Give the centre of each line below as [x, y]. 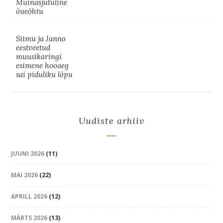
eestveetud [33, 48]
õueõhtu [30, 11]
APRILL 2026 [29, 196]
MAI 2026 [25, 175]
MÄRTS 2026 [29, 218]
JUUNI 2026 [28, 154]
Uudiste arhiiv [111, 121]
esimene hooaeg [43, 65]
